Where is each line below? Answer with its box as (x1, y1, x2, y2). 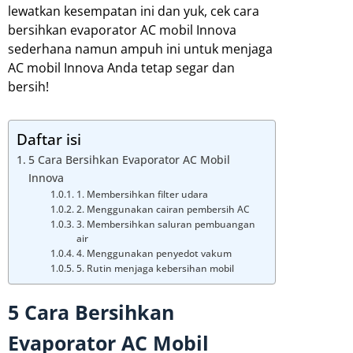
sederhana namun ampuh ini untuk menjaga (8, 39, 273, 58)
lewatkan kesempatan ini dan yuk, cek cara (8, 2, 259, 20)
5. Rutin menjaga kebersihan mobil (76, 262, 234, 274)
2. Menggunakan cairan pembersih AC (76, 203, 250, 215)
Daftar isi (17, 128, 81, 150)
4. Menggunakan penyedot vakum (76, 247, 232, 259)
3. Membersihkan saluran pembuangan (76, 217, 255, 230)
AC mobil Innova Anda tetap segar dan (8, 58, 235, 76)
